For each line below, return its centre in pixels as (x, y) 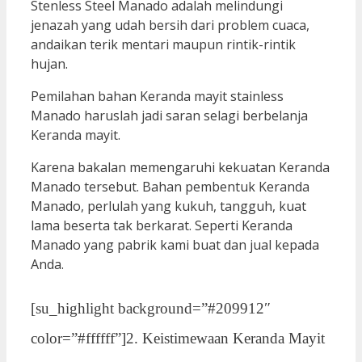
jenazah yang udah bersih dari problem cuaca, (170, 25)
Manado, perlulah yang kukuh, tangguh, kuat (168, 206)
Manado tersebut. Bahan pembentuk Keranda (170, 187)
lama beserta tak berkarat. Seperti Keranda (162, 226)
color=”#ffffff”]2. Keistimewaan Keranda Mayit (178, 339)
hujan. (49, 64)
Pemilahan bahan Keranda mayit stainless (157, 97)
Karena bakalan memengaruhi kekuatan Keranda (180, 168)
